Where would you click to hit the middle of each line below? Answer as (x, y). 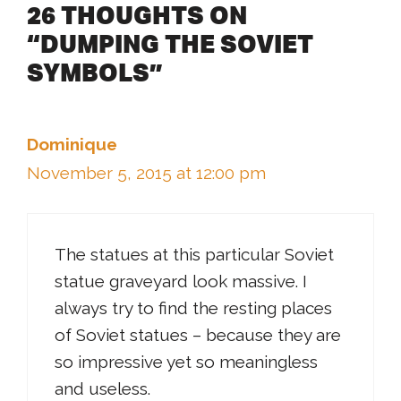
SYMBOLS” (95, 71)
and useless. (102, 389)
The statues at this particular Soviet (194, 255)
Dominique (72, 144)
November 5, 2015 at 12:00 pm (146, 172)
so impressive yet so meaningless (186, 362)
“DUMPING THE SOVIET (170, 43)
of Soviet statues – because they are (198, 335)
